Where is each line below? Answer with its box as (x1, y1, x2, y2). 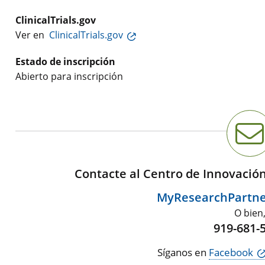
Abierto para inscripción (15, 70, 123, 83)
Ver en (15, 28, 49, 41)
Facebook (208, 245, 253, 259)
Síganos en (157, 245, 209, 259)
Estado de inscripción (15, 55, 115, 68)
